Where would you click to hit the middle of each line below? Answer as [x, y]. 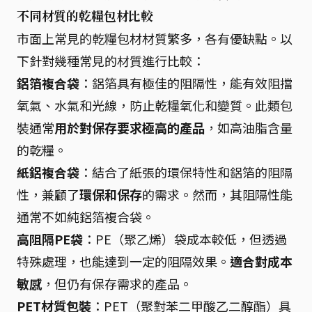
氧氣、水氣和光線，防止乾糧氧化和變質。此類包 [155, 105]
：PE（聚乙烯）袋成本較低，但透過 [185, 239]
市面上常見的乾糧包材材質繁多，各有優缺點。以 [155, 38]
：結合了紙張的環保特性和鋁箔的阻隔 [186, 172]
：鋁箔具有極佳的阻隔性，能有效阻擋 [186, 83]
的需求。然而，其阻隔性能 [217, 194]
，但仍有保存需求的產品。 [117, 283]
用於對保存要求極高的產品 [130, 127]
